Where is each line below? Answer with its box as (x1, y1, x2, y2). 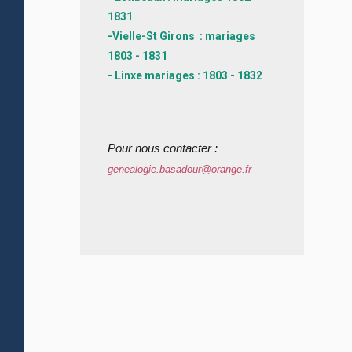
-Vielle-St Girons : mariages (108, 30, 255, 43)
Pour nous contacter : (108, 141, 218, 156)
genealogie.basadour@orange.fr (108, 163, 251, 176)
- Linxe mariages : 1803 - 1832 (108, 69, 262, 82)
